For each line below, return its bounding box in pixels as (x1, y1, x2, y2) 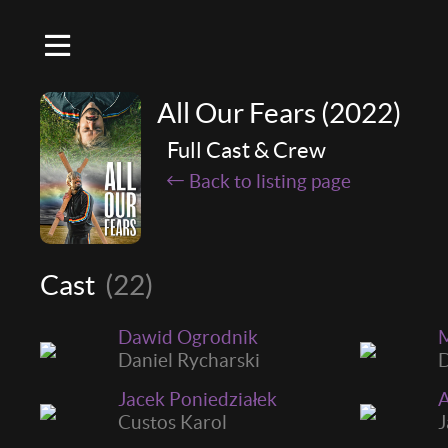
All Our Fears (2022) (157, 97, 402, 129)
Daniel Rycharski (118, 348, 260, 371)
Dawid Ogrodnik (118, 325, 258, 348)
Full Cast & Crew (167, 137, 327, 163)
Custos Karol (118, 410, 227, 433)
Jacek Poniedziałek (118, 387, 277, 410)
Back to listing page (189, 170, 352, 192)
